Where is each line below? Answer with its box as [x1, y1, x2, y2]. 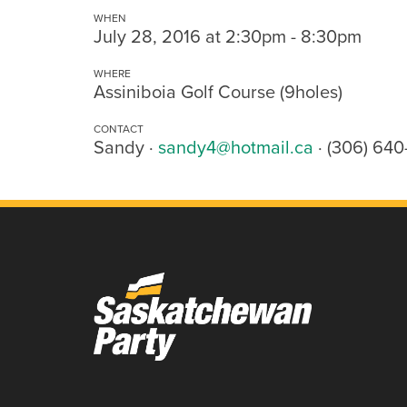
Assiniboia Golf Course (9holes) [94, 78, 342, 104]
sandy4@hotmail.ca [158, 134, 313, 160]
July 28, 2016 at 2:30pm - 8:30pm [94, 23, 362, 49]
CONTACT [94, 121, 144, 136]
